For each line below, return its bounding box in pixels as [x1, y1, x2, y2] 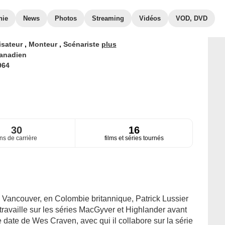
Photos [55, 15, 77, 22]
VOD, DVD [176, 15, 207, 22]
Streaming [92, 15, 124, 22]
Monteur [28, 40, 59, 48]
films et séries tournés [104, 135, 164, 142]
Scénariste [63, 40, 101, 48]
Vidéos [139, 15, 161, 22]
